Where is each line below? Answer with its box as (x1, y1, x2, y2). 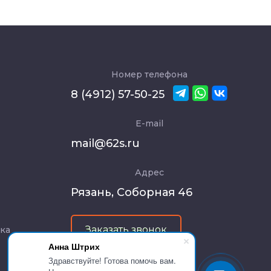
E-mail (135, 117, 163, 129)
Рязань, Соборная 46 (71, 185, 192, 199)
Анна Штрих (48, 240, 100, 252)
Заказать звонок (85, 223, 167, 235)
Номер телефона (111, 68, 188, 80)
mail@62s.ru (71, 136, 140, 150)
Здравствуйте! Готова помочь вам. (48, 255, 176, 266)
